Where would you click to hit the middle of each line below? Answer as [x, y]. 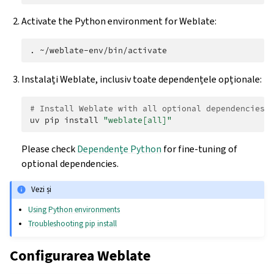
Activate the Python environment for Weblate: [119, 21]
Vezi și [42, 190]
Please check [50, 149]
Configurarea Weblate [80, 255]
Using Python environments [74, 209]
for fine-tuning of [200, 149]
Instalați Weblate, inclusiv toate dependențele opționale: [142, 79]
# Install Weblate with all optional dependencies [148, 108]
